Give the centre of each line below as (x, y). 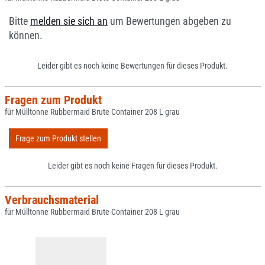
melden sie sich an (69, 22)
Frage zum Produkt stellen (58, 138)
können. (26, 36)
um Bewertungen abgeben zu (169, 22)
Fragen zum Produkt (53, 100)
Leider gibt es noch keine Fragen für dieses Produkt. (132, 166)
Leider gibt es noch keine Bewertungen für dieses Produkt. (132, 66)
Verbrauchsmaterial (51, 200)
